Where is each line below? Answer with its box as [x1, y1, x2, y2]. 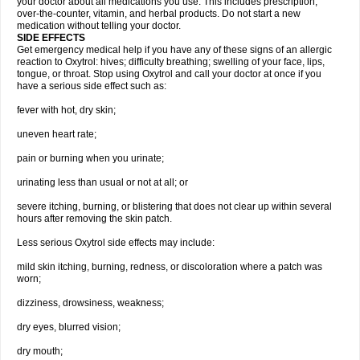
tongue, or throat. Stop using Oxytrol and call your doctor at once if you [17, 68, 321, 80]
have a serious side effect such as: [17, 80, 166, 92]
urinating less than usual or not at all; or [17, 177, 188, 188]
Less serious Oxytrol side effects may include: [17, 237, 215, 248]
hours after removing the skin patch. [17, 213, 172, 224]
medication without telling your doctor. [17, 20, 181, 31]
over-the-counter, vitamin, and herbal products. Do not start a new [17, 8, 301, 19]
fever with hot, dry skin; [17, 104, 116, 116]
